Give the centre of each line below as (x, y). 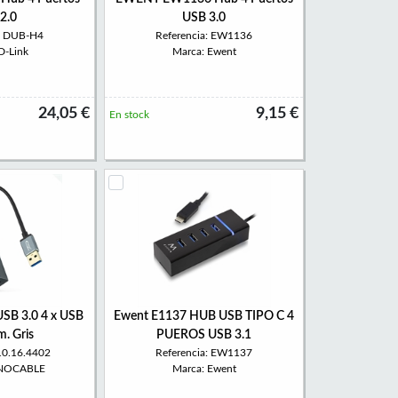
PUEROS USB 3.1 (204, 335)
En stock (129, 115)
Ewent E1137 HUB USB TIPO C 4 (204, 316)
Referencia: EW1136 (204, 36)
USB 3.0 (204, 18)
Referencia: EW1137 (204, 353)
